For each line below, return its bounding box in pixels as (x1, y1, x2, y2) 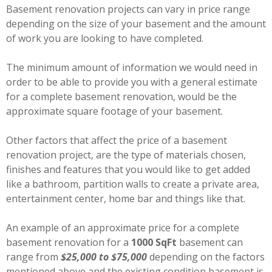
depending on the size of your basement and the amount (6, 17, 266, 30)
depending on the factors (147, 250, 265, 263)
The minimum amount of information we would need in (6, 61, 257, 74)
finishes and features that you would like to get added (6, 163, 250, 176)
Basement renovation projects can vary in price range (6, 2, 250, 16)
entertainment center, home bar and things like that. (6, 192, 248, 205)
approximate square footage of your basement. (6, 104, 228, 118)
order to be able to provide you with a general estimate (6, 75, 257, 89)
